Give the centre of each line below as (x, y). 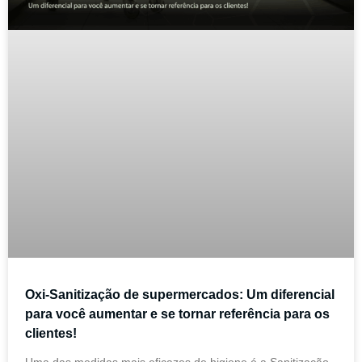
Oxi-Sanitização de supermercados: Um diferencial (180, 295)
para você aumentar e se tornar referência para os (177, 314)
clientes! (51, 334)
